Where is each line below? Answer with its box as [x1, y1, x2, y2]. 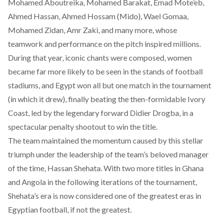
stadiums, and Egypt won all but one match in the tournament [8, 80, 211, 90]
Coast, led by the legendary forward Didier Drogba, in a [8, 108, 193, 117]
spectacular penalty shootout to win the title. [8, 122, 157, 131]
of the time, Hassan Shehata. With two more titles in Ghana [8, 163, 204, 173]
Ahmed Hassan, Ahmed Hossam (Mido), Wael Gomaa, [8, 11, 188, 21]
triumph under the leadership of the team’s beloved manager [8, 149, 209, 159]
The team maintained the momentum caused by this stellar [8, 136, 203, 145]
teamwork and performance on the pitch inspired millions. [8, 39, 201, 48]
